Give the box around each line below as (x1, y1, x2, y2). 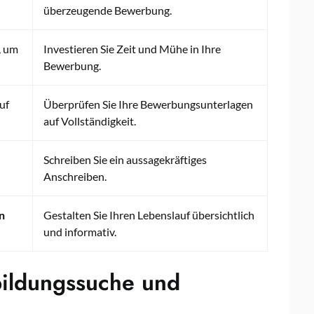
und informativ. (43, 224, 116, 238)
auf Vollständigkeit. (43, 114, 136, 128)
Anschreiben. (43, 169, 107, 183)
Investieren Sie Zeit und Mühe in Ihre (43, 41, 221, 55)
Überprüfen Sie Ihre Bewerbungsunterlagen (43, 97, 253, 111)
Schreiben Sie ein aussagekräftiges (43, 152, 207, 166)
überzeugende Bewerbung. (43, 3, 172, 17)
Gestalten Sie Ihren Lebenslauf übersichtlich (43, 207, 254, 221)
